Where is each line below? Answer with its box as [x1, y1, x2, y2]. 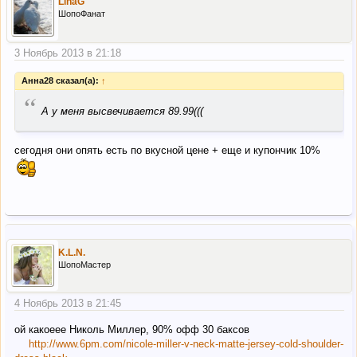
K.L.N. [58, 247, 85, 259]
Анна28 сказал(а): [22, 75, 101, 85]
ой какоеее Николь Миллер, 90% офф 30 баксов [14, 323, 249, 335]
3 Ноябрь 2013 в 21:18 [14, 46, 121, 59]
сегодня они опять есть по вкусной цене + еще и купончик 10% [14, 144, 320, 157]
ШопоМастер [58, 260, 111, 270]
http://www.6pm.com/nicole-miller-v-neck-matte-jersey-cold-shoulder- [29, 337, 343, 350]
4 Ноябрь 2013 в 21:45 [14, 297, 121, 310]
